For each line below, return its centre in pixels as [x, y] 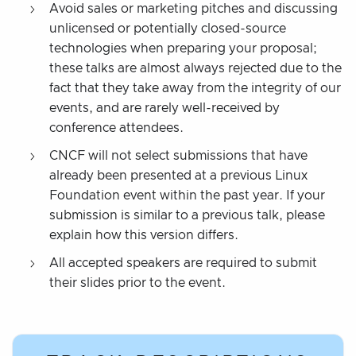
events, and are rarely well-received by [164, 108]
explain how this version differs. [144, 235]
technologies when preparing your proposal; [183, 48]
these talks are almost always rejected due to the [195, 68]
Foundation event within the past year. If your [187, 195]
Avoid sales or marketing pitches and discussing [193, 8]
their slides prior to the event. [137, 282]
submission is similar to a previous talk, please [187, 215]
